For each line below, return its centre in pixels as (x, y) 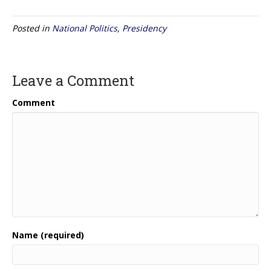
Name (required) (48, 235)
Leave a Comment (73, 80)
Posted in (32, 28)
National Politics (85, 28)
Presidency (144, 28)
